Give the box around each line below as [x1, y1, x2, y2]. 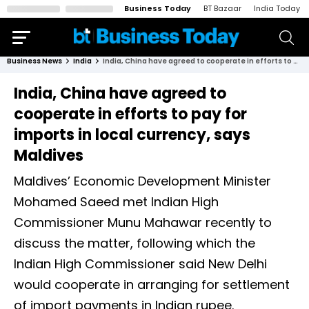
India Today [254, 3, 300, 14]
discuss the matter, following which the [14, 235, 255, 252]
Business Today [124, 3, 191, 14]
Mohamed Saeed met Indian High [14, 193, 219, 210]
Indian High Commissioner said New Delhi [14, 255, 267, 272]
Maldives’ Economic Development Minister [14, 172, 271, 190]
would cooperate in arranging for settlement [14, 276, 290, 293]
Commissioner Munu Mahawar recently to [14, 214, 272, 231]
